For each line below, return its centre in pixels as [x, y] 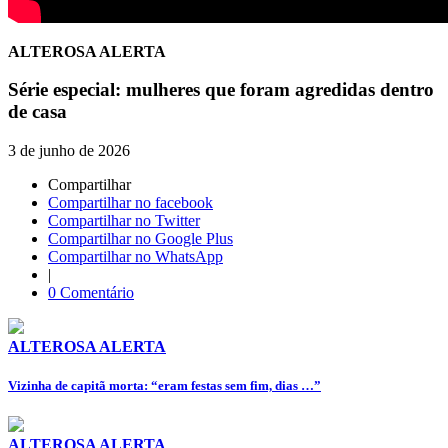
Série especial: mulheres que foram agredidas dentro [221, 90]
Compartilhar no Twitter [124, 221]
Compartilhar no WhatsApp [135, 257]
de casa [37, 112]
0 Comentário [91, 293]
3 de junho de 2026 [69, 151]
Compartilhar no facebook [130, 203]
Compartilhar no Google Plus [140, 239]
